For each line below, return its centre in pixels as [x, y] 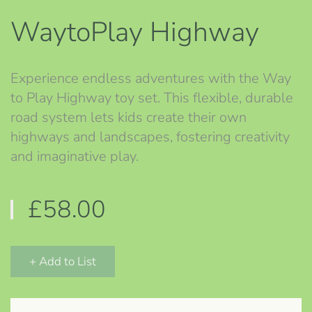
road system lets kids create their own [128, 118]
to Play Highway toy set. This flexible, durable [152, 98]
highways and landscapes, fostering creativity [150, 137]
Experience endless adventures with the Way [151, 79]
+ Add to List [63, 262]
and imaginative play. [75, 157]
